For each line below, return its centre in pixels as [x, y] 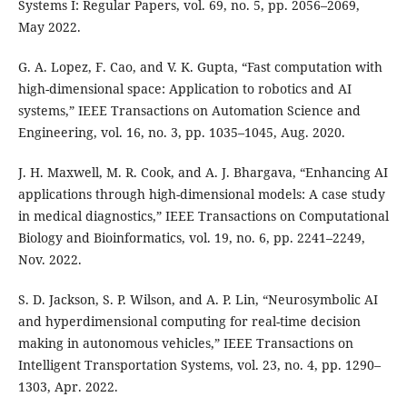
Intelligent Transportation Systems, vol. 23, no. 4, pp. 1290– [199, 365]
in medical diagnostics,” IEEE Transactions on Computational [203, 216]
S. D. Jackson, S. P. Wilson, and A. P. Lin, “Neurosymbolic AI [198, 300]
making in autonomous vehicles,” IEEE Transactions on [185, 343]
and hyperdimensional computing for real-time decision [189, 322]
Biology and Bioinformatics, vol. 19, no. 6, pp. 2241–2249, [191, 238]
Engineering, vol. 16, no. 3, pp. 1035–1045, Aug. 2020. [181, 133]
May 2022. [49, 27]
